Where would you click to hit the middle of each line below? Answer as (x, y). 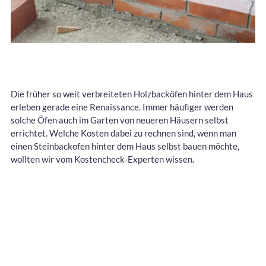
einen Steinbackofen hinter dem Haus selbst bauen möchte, (125, 146)
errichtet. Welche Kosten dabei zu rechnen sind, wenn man (123, 133)
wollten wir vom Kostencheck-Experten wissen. (102, 159)
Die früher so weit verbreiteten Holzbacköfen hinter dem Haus (132, 94)
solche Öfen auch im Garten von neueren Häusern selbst (120, 120)
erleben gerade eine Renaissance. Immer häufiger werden (122, 107)
